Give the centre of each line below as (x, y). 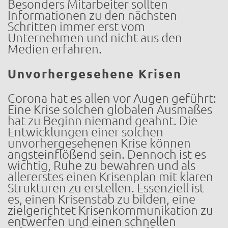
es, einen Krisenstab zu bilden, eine (102, 199)
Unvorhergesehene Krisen (95, 74)
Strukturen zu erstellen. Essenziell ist (106, 188)
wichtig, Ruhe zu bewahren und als (102, 165)
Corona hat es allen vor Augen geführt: (112, 98)
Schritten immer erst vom (76, 26)
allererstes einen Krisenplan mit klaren (110, 177)
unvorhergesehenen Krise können (99, 143)
